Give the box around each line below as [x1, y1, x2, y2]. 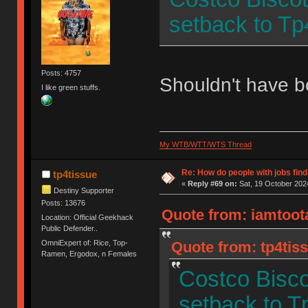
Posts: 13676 [41, 198, 86, 207]
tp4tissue [52, 168, 97, 180]
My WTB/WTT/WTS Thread [159, 140, 252, 148]
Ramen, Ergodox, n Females [41, 250, 137, 258]
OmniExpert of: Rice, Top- [41, 239, 129, 247]
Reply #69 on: [187, 179, 237, 188]
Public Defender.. [41, 223, 98, 232]
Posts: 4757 [41, 68, 82, 77]
